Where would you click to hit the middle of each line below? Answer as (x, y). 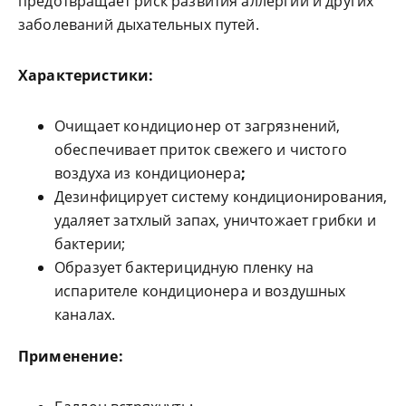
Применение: (71, 357)
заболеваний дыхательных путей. (139, 25)
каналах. (85, 315)
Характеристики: (86, 76)
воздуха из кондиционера (148, 174)
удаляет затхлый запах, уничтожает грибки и (215, 221)
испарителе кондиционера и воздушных (200, 291)
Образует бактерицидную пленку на (184, 268)
